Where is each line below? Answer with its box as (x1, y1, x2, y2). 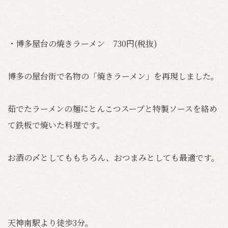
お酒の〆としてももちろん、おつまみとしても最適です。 (8, 152, 219, 163)
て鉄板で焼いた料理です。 (8, 119, 105, 131)
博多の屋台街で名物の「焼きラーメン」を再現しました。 (8, 70, 219, 82)
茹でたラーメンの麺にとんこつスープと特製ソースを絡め (8, 103, 217, 115)
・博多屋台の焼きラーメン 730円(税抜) (8, 38, 157, 49)
